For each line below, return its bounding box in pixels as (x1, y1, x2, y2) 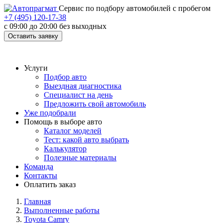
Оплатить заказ (24, 180, 76, 189)
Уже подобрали (24, 109, 76, 117)
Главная (24, 197, 51, 206)
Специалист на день (44, 91, 112, 99)
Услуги (24, 64, 48, 72)
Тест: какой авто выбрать (44, 135, 129, 144)
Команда (24, 162, 53, 171)
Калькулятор (44, 144, 87, 153)
